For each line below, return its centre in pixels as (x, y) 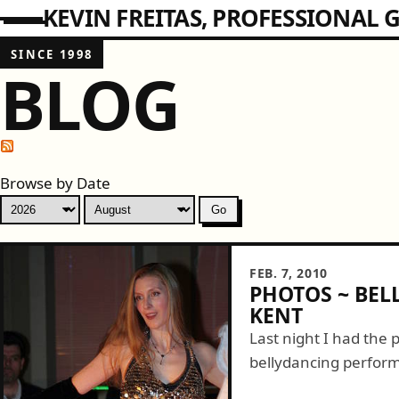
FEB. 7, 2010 (289, 273)
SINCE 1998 (52, 54)
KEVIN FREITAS (122, 18)
